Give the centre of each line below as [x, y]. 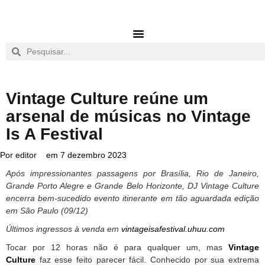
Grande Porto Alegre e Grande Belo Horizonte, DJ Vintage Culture [132, 186]
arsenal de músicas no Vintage [128, 116]
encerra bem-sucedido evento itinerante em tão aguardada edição [132, 198]
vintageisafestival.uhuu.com [173, 229]
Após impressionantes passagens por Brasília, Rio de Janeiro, [132, 173]
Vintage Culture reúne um [107, 98]
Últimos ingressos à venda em [64, 229]
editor [25, 155]
